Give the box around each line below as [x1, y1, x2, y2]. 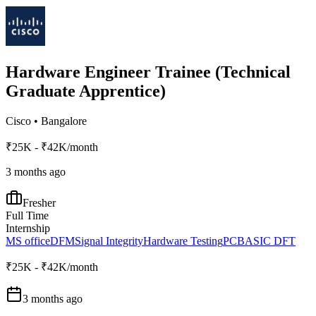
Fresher [23, 196, 56, 209]
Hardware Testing [143, 234, 223, 247]
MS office [6, 234, 50, 247]
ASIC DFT [245, 234, 296, 247]
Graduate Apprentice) [6, 81, 166, 100]
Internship [6, 221, 50, 234]
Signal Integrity [75, 234, 143, 247]
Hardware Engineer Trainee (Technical [6, 62, 291, 81]
